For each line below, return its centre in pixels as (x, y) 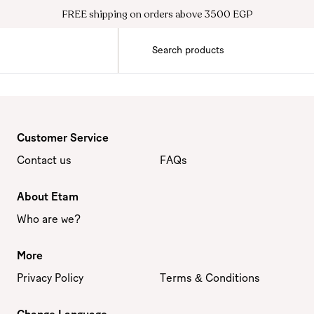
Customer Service (63, 138)
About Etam (48, 197)
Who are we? (49, 219)
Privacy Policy (50, 278)
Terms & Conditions (210, 278)
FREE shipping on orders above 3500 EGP (157, 14)
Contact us (44, 161)
